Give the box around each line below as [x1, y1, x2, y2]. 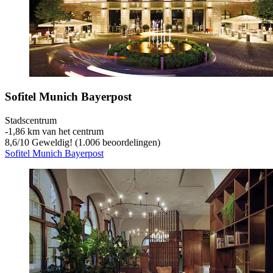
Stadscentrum [5, 115, 57, 126]
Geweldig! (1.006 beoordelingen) [29, 137, 160, 148]
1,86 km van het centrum [8, 126, 104, 137]
